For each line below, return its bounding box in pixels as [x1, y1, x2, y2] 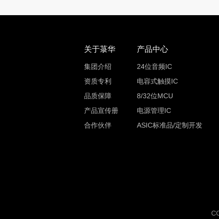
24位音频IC [136, 63, 172, 70]
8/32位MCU [136, 92, 173, 100]
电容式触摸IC [136, 77, 178, 85]
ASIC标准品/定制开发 [136, 121, 202, 129]
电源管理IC [136, 107, 171, 114]
